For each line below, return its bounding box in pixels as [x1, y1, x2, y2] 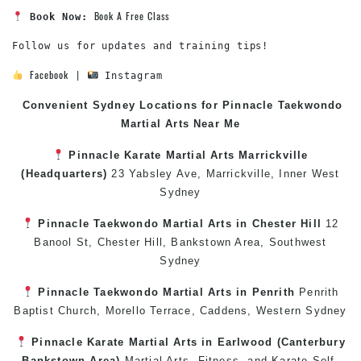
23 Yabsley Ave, [111, 168, 206, 180]
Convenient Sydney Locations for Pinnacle [18, 99, 278, 111]
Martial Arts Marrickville [165, 149, 309, 161]
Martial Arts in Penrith [163, 286, 295, 298]
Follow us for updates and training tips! [12, 40, 269, 52]
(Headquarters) [21, 168, 112, 180]
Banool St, [34, 236, 98, 248]
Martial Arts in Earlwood [128, 336, 273, 348]
